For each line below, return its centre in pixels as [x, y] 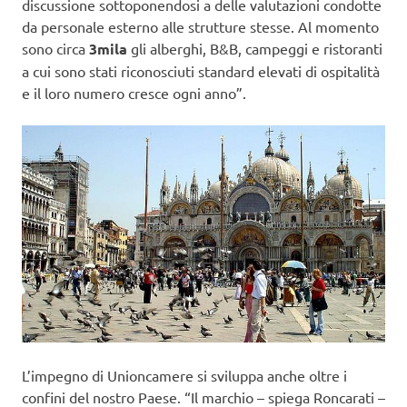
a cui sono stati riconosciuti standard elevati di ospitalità [201, 71]
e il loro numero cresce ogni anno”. [134, 93]
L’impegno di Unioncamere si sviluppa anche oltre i [184, 376]
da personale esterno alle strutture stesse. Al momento [200, 27]
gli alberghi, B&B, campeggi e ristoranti [255, 49]
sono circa [54, 49]
